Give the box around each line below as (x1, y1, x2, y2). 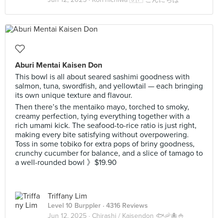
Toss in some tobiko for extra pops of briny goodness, (15, 139, 195, 149)
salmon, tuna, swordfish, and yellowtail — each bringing (15, 81, 203, 91)
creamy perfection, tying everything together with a (15, 111, 190, 121)
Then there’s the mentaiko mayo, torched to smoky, (15, 102, 189, 112)
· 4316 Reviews (101, 201, 148, 210)
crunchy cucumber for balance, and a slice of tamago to (15, 148, 203, 158)
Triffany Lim (48, 191, 87, 201)
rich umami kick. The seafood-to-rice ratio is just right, (15, 121, 197, 130)
